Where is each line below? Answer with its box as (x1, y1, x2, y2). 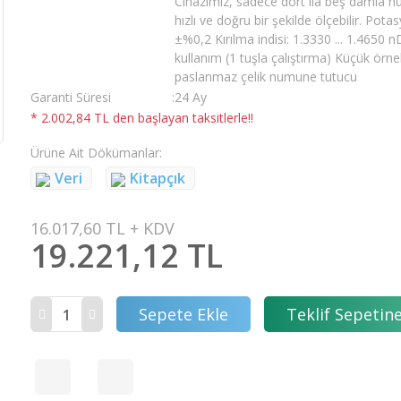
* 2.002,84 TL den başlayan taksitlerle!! (30, 109, 253, 126)
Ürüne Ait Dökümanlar (30, 144, 159, 161)
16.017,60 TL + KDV (30, 218, 175, 239)
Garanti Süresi (30, 89, 111, 106)
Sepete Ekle (139, 303, 228, 325)
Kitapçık (130, 168, 185, 188)
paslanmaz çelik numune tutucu (175, 68, 357, 85)
